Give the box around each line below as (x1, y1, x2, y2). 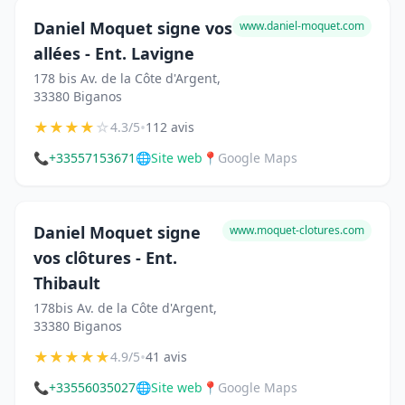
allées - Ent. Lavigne (33, 42, 194, 64)
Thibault (33, 271, 100, 294)
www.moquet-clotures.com (230, 221, 364, 238)
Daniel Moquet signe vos (33, 16, 232, 39)
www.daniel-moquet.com (240, 17, 364, 33)
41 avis (146, 347, 187, 365)
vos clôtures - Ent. (33, 246, 177, 268)
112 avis (146, 118, 194, 136)
